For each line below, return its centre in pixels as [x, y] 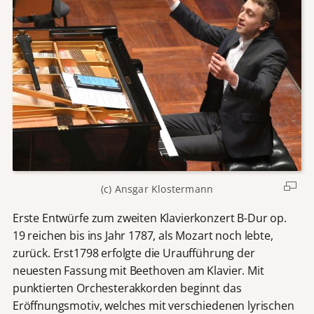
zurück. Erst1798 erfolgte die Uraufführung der [134, 253]
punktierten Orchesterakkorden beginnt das [127, 288]
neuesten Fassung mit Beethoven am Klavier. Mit [138, 270]
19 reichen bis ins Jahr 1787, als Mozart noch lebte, [143, 235]
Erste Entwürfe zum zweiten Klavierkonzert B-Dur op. [149, 218]
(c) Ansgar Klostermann [157, 189]
